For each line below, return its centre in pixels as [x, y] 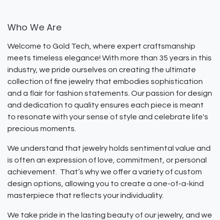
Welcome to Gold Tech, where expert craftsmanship [101, 46]
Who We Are [34, 27]
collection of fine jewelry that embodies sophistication [105, 82]
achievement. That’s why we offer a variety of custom [105, 172]
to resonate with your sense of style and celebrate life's [108, 117]
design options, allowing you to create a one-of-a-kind [106, 184]
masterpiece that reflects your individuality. [85, 195]
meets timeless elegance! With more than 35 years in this [110, 58]
